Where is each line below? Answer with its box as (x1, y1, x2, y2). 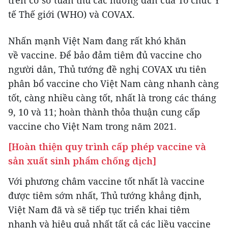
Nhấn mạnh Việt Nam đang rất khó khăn (8, 35, 186, 47)
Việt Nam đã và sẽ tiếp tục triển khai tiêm (8, 204, 190, 216)
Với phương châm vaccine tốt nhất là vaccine (8, 175, 205, 188)
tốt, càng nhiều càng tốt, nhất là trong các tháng (8, 92, 216, 104)
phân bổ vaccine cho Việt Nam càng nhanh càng (8, 77, 219, 90)
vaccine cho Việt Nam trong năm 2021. (8, 120, 177, 133)
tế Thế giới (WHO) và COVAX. (8, 8, 135, 21)
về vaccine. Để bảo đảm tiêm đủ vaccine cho (8, 49, 202, 62)
